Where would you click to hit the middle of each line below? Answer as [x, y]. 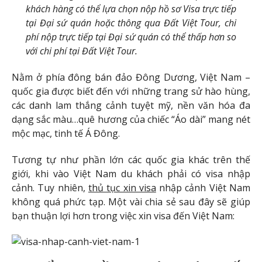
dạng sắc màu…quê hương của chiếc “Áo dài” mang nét [131, 119]
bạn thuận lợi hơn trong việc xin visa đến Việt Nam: [123, 216]
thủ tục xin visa [122, 187]
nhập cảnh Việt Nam [203, 187]
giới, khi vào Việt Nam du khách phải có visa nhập [131, 173]
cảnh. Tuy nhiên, [50, 187]
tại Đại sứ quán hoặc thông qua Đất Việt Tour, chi [131, 23]
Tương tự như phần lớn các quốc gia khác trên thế [131, 159]
